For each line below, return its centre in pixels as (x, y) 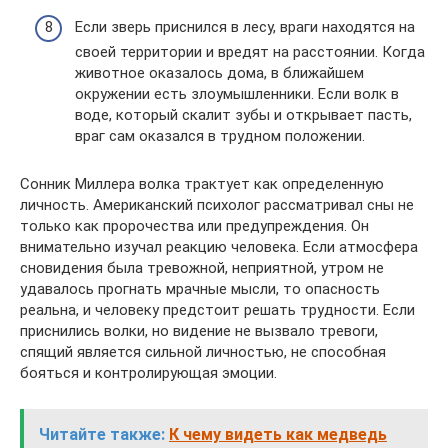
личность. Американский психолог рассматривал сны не (217, 205)
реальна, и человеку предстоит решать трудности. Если (217, 310)
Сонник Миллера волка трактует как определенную (202, 184)
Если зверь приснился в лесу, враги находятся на (245, 27)
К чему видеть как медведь (278, 435)
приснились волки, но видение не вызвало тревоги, (199, 331)
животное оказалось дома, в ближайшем (219, 73)
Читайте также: (102, 435)
